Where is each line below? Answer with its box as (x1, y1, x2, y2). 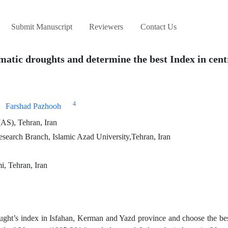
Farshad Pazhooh (6, 101, 61, 111)
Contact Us (140, 22, 177, 32)
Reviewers (89, 22, 124, 32)
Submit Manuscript (11, 22, 72, 32)
